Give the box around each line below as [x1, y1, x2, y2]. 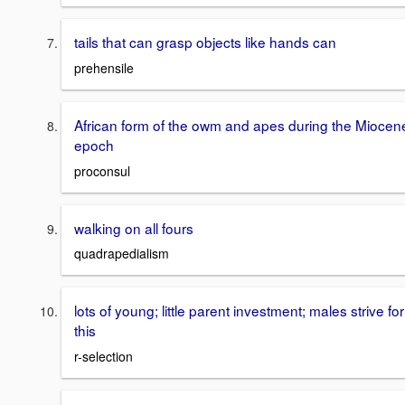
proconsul [74, 161, 130, 180]
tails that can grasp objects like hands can [74, 32, 336, 52]
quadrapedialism [74, 244, 169, 263]
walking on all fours [74, 217, 193, 238]
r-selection [74, 346, 133, 365]
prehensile [74, 58, 134, 77]
